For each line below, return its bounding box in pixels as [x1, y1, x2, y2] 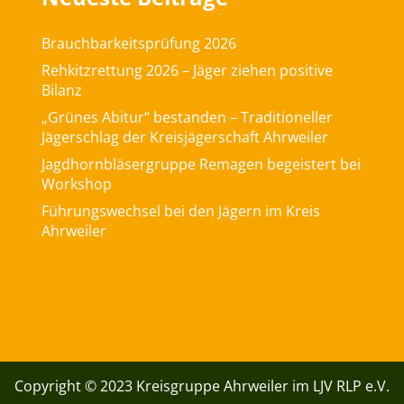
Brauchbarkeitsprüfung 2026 [41, 33, 236, 53]
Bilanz [41, 80, 82, 100]
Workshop [41, 174, 112, 194]
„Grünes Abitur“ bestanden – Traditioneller [41, 107, 333, 127]
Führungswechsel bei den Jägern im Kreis [41, 201, 320, 221]
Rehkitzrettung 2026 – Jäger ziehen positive [41, 60, 333, 80]
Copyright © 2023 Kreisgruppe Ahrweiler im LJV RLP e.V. [14, 376, 390, 396]
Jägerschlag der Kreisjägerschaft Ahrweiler [41, 127, 328, 147]
